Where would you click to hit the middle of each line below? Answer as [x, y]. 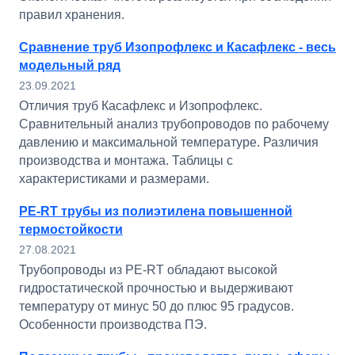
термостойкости [71, 229]
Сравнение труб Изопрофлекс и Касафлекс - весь [177, 47]
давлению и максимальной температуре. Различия [169, 142]
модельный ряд [70, 65]
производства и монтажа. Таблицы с [126, 160]
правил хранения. [72, 15]
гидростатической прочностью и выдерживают [156, 288]
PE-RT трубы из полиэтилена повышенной [156, 211]
